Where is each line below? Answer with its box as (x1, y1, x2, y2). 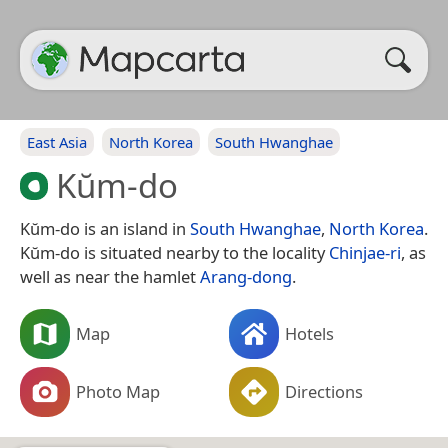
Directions (285, 379, 363, 403)
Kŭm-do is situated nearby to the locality (20, 240, 329, 264)
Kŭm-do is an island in (20, 216, 190, 240)
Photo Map (76, 379, 160, 403)
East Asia (27, 132, 87, 152)
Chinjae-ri (329, 240, 401, 264)
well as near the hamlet (20, 264, 200, 288)
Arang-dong (200, 264, 292, 288)
